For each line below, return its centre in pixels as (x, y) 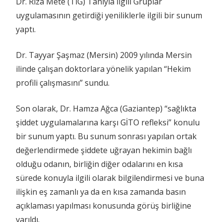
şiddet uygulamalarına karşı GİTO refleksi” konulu (108, 122)
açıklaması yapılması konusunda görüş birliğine (104, 205)
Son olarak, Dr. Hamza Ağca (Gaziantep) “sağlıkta (106, 108)
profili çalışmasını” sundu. (63, 83)
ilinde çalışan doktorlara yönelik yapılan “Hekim (103, 69)
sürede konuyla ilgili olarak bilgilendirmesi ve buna (110, 178)
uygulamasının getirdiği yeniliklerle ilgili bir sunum (109, 15)
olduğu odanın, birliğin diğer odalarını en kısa (99, 164)
